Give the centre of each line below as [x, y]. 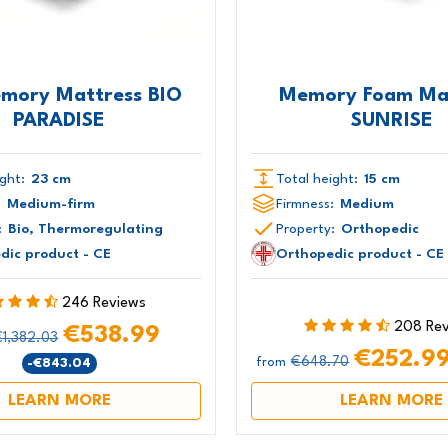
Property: [305, 228]
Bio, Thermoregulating [85, 228]
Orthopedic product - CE [359, 253]
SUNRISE [391, 120]
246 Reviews [104, 304]
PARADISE [59, 120]
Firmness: [304, 203]
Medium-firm [51, 203]
